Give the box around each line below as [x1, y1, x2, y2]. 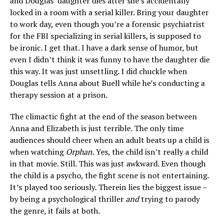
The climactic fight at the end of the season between [10, 111, 197, 122]
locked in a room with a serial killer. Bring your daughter [10, 7, 209, 18]
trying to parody [141, 193, 200, 204]
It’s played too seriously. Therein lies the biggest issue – [10, 182, 207, 192]
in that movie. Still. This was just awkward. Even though [10, 158, 206, 169]
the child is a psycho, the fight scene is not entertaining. [10, 170, 209, 181]
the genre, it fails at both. [10, 205, 100, 216]
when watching [10, 146, 66, 157]
